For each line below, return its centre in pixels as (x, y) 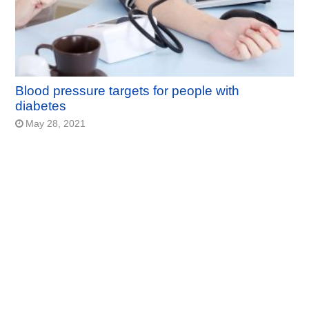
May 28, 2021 (56, 124)
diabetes (41, 106)
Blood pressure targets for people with (128, 91)
